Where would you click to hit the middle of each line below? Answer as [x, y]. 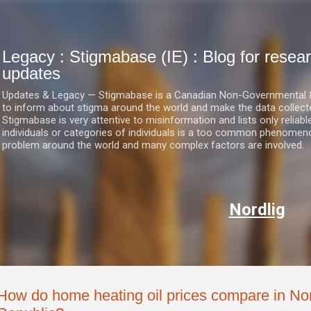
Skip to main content [155, 17]
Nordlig [257, 210]
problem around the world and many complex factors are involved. [153, 145]
